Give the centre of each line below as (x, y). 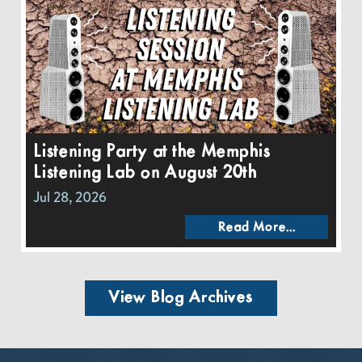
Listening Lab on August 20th (145, 173)
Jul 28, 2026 (70, 197)
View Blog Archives (181, 297)
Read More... (257, 227)
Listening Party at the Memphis (152, 152)
